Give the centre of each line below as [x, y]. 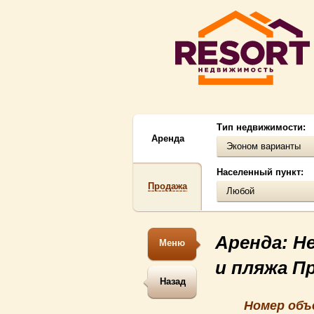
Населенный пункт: [260, 172]
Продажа [168, 186]
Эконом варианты [264, 146]
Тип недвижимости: [261, 127]
